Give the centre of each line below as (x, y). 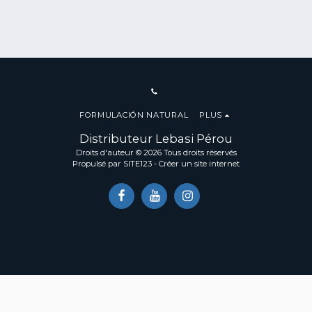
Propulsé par (98, 163)
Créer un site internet (199, 163)
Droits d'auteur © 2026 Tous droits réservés (156, 152)
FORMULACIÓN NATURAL (134, 115)
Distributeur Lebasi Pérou (156, 138)
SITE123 (138, 163)
